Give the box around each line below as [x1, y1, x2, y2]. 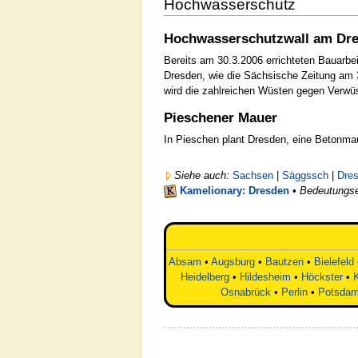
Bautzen [265, 256, 304, 268]
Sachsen [233, 169, 273, 181]
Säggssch [282, 169, 328, 181]
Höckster [301, 271, 343, 284]
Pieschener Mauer [164, 110, 277, 126]
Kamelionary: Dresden [180, 184, 289, 197]
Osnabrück [220, 286, 271, 299]
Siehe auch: [174, 169, 229, 181]
